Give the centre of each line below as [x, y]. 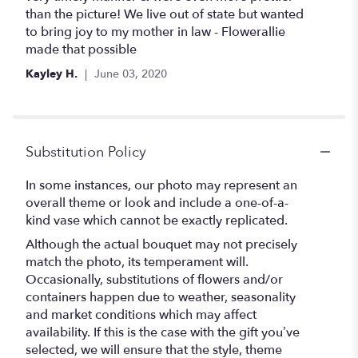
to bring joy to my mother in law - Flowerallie [155, 32]
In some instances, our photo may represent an [161, 185]
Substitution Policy [86, 152]
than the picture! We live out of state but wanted [165, 14]
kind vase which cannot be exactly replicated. [157, 220]
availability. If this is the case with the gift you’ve [163, 332]
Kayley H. [53, 74]
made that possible [81, 49]
